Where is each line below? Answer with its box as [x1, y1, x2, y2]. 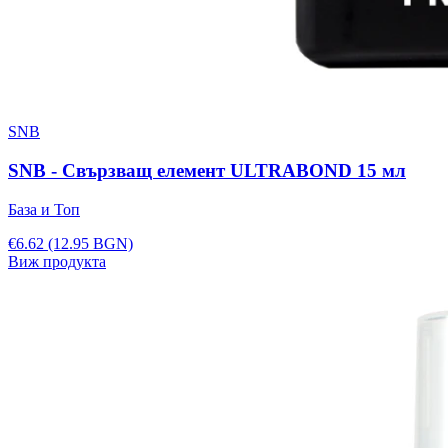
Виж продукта [8, 252, 106, 270]
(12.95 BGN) [48, 234, 133, 252]
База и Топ [8, 200, 80, 218]
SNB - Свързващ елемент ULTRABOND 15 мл [8, 159, 406, 181]
